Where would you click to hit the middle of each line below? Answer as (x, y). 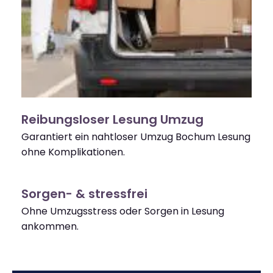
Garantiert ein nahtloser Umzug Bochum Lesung (136, 137)
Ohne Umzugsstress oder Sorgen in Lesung (123, 211)
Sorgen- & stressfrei (84, 194)
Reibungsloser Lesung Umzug (112, 120)
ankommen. (50, 227)
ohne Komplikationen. (73, 152)
